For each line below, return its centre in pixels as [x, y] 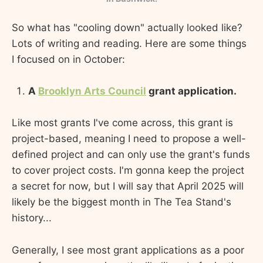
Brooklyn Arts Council [92, 91]
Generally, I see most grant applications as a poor [128, 250]
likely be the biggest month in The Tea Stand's [122, 202]
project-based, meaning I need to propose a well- [129, 139]
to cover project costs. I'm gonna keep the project [128, 171]
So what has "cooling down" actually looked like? [127, 28]
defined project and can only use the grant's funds [131, 155]
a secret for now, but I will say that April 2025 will [128, 186]
